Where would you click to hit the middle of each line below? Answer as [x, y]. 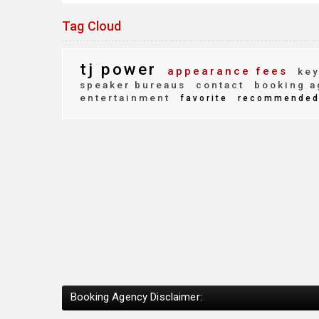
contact [218, 85]
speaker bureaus [133, 85]
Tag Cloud [92, 26]
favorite [202, 98]
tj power [118, 69]
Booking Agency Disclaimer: [136, 297]
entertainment [125, 98]
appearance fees [225, 71]
